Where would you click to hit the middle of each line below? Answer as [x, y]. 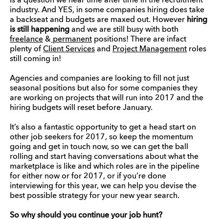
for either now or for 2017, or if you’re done [88, 176]
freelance [26, 39]
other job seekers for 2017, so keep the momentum [101, 137]
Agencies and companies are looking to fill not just [99, 78]
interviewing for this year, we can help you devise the [103, 186]
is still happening [40, 30]
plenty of [26, 49]
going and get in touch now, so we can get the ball [99, 147]
